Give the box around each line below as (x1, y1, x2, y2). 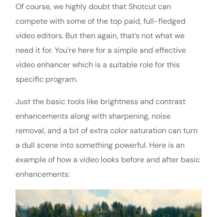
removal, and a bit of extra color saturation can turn (15, 125, 198, 136)
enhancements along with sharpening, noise (15, 110, 170, 121)
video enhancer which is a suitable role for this (15, 59, 180, 70)
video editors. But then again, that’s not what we (15, 30, 185, 41)
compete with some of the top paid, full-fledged (15, 15, 186, 26)
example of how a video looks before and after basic (15, 154, 200, 165)
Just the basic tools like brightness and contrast (15, 96, 186, 107)
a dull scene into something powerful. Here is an (15, 139, 185, 150)
